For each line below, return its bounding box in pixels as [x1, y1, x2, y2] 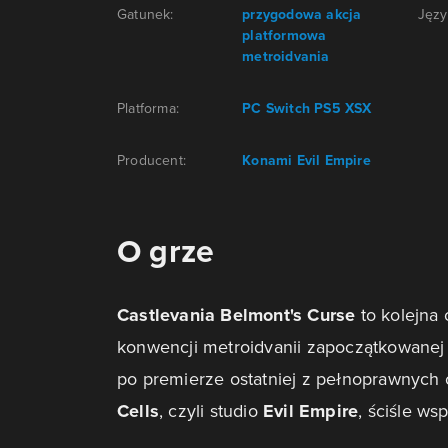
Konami [242, 150, 293, 170]
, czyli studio [159, 398, 263, 423]
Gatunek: [117, 4, 174, 24]
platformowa [242, 25, 327, 45]
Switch [265, 98, 311, 118]
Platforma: [117, 98, 179, 118]
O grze [117, 227, 215, 274]
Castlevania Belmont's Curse [117, 302, 356, 328]
